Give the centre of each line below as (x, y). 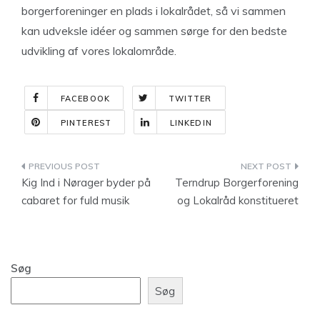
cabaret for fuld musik (75, 200)
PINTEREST (86, 123)
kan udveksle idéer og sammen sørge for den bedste (154, 31)
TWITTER (190, 99)
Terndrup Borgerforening (237, 182)
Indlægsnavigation (100, 169)
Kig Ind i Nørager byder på (86, 182)
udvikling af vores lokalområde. (99, 51)
